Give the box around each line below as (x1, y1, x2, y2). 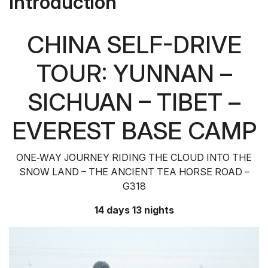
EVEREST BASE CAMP (11, 116, 257, 146)
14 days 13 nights (94, 204, 174, 217)
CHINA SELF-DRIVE (26, 30, 242, 60)
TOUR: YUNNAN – (36, 59, 232, 89)
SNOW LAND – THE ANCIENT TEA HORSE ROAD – (19, 166, 249, 178)
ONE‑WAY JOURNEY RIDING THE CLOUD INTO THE (16, 151, 252, 164)
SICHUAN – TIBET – (28, 87, 240, 117)
